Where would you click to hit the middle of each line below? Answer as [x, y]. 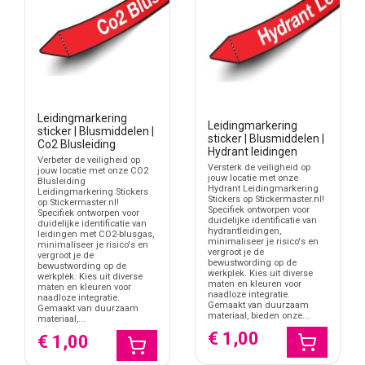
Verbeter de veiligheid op [89, 161]
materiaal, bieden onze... [259, 316]
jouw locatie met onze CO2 [93, 171]
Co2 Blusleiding [77, 144]
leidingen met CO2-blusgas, [96, 235]
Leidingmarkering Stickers [93, 192]
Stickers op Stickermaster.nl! [266, 200]
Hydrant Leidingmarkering [263, 189]
